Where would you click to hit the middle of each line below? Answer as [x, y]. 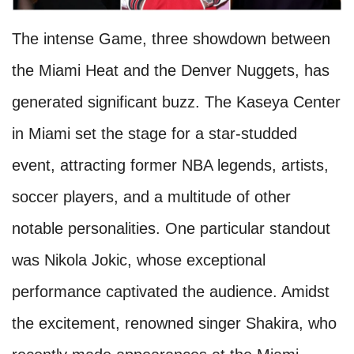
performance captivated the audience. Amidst [171, 292]
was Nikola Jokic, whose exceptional [139, 260]
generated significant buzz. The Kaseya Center [176, 102]
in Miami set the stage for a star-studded [154, 134]
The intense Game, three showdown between [171, 39]
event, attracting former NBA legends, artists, [170, 166]
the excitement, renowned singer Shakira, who [174, 324]
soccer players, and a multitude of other [151, 197]
